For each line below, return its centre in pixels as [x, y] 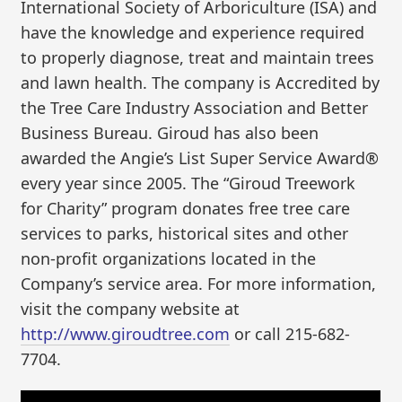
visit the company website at [131, 308]
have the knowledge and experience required [193, 32]
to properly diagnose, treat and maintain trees [198, 57]
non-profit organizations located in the [169, 258]
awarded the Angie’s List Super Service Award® [200, 157]
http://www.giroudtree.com [126, 333]
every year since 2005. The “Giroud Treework [188, 183]
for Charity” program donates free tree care [186, 208]
